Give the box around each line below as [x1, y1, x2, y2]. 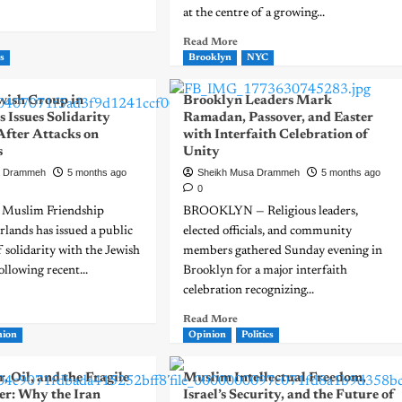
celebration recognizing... [182, 284, 314, 297]
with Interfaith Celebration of [182, 128, 369, 142]
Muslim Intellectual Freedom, [182, 371, 366, 385]
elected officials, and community [182, 225, 352, 238]
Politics [240, 330, 274, 340]
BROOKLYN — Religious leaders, [182, 205, 358, 218]
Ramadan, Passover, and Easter [182, 111, 373, 125]
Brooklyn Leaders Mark [182, 94, 332, 108]
